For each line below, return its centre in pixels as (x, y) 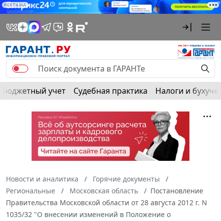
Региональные (31, 191)
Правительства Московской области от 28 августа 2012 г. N (107, 203)
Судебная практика (110, 91)
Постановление (177, 191)
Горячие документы (126, 179)
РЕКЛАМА (15, 5)
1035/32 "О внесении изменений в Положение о (88, 215)
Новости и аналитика (42, 179)
